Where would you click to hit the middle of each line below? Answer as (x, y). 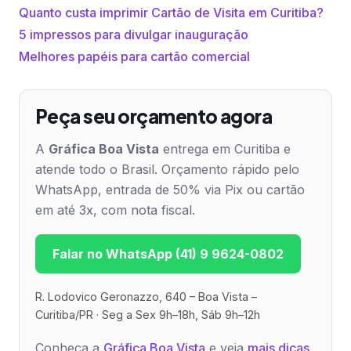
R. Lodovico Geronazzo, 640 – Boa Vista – (146, 297)
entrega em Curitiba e (225, 149)
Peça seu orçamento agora (154, 116)
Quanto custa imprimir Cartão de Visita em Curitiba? (171, 13)
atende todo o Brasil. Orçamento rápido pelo (167, 169)
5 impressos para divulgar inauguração (134, 34)
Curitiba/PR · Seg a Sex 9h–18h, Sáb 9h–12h (148, 315)
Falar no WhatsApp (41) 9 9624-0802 (168, 254)
